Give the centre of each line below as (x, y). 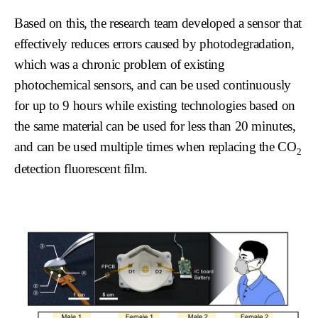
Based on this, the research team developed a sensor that (158, 23)
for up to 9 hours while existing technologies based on (155, 105)
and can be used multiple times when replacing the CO (155, 146)
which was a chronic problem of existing (120, 64)
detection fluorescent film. (81, 169)
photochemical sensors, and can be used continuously (153, 84)
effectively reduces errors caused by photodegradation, (154, 43)
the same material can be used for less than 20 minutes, (155, 126)
